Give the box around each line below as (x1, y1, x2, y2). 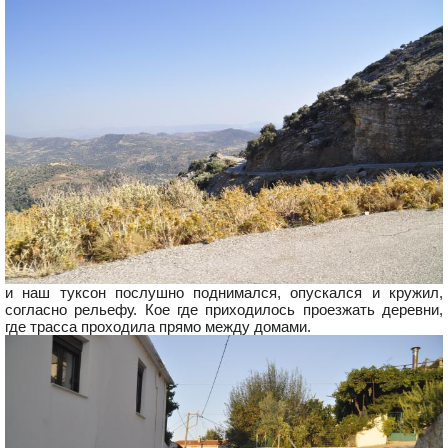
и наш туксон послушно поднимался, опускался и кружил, (5, 283, 443, 301)
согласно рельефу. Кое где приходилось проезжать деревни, (5, 300, 443, 318)
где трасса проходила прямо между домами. (5, 317, 311, 335)
